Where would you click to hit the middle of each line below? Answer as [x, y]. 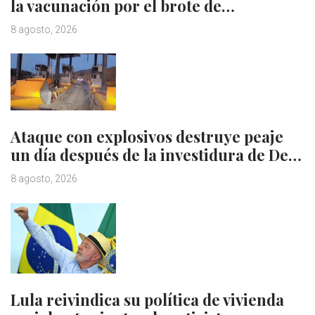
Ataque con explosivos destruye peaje [147, 137]
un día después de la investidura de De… [156, 155]
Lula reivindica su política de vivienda [147, 300]
